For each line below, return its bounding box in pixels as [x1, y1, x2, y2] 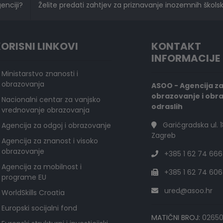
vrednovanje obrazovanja [1, 105, 90, 115]
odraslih [151, 102, 183, 112]
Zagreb [151, 130, 176, 141]
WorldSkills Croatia [1, 188, 65, 198]
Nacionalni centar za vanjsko [1, 95, 101, 105]
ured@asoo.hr [158, 186, 213, 196]
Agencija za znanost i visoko [1, 136, 98, 146]
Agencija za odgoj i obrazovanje [1, 120, 111, 131]
